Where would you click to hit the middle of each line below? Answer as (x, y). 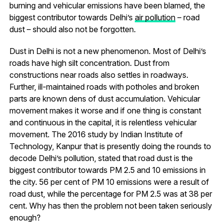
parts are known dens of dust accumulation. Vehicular (105, 98)
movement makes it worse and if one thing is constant (105, 110)
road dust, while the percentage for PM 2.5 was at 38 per (111, 194)
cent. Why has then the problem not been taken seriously (111, 205)
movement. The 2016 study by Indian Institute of (96, 134)
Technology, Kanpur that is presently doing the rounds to (110, 146)
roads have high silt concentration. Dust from (89, 63)
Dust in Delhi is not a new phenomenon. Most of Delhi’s (108, 51)
